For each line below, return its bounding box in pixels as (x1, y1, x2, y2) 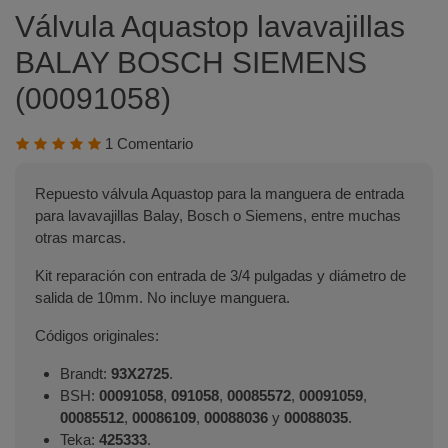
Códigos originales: (35, 327, 159, 344)
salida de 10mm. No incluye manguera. (35, 289, 290, 306)
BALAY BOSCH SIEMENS (15, 46, 367, 79)
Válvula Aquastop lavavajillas (15, 10, 405, 43)
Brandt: (60, 365, 111, 382)
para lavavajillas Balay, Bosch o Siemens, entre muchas (35, 207, 401, 224)
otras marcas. (35, 229, 126, 246)
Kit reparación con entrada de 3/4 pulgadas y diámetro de (35, 267, 406, 284)
